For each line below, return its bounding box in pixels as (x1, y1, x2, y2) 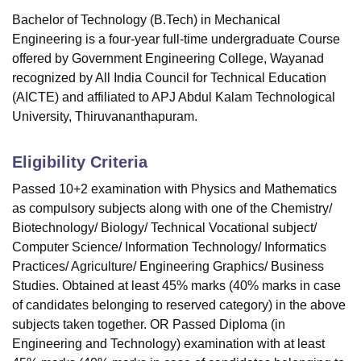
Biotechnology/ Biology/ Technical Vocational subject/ (12, 221, 317, 235)
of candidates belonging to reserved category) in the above (12, 298, 346, 313)
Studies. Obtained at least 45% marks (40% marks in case (12, 279, 341, 293)
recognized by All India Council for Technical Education (12, 71, 326, 85)
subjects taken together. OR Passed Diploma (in (12, 317, 285, 332)
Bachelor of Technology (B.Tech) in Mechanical (12, 13, 280, 27)
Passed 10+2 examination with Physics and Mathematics (12, 182, 337, 197)
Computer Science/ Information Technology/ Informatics (12, 240, 326, 255)
